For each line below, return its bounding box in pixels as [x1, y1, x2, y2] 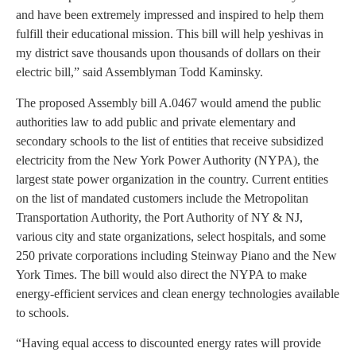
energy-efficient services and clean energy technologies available [16, 286, 339, 300]
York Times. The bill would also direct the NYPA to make [16, 267, 307, 281]
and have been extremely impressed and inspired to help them [16, 8, 323, 22]
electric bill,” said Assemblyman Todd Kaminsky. [16, 65, 263, 79]
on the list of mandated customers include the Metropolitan [16, 191, 308, 205]
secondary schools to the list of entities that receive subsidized [16, 133, 323, 148]
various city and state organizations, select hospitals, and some [16, 229, 326, 243]
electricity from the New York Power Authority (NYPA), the [16, 153, 319, 167]
